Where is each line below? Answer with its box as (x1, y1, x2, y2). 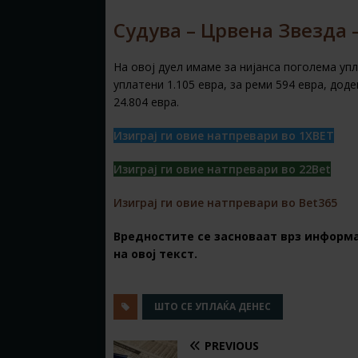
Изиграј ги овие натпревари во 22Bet (113, 161, 331, 177)
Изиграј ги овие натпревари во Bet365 (113, 195, 337, 211)
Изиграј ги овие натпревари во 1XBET (113, 128, 334, 144)
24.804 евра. (113, 94, 179, 110)
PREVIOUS (205, 337, 259, 353)
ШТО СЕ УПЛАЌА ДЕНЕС (154, 299, 271, 313)
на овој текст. (113, 246, 197, 262)
